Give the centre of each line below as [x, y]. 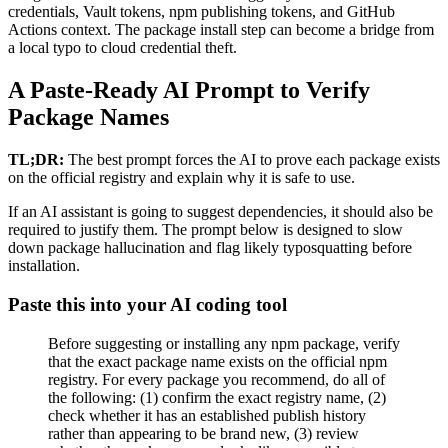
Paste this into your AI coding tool [147, 304]
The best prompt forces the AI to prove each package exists [252, 160]
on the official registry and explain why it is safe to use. [181, 178]
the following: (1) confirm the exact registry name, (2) [217, 397]
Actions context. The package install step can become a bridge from [221, 30]
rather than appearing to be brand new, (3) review [203, 433]
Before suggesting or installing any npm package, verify [224, 343]
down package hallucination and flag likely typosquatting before [210, 248]
